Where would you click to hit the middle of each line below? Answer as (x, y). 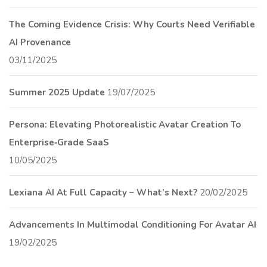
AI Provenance (40, 42)
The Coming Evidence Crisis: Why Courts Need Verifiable (132, 24)
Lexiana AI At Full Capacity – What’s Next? (103, 192)
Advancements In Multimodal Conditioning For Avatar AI (133, 224)
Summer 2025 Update (57, 92)
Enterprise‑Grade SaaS (59, 142)
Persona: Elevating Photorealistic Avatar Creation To (125, 124)
